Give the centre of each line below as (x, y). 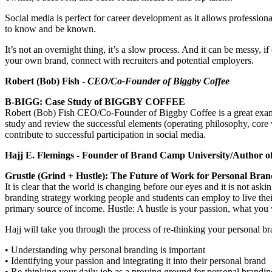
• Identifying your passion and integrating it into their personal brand (135, 261)
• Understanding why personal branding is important (105, 250)
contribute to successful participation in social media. (105, 135)
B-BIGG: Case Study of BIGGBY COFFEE (95, 102)
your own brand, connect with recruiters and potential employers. (129, 61)
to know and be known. (50, 29)
